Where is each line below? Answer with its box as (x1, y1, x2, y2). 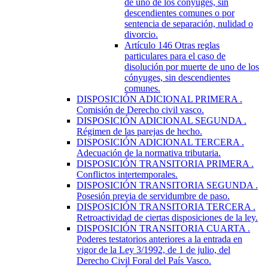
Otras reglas (175, 39, 220, 50)
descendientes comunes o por (124, 7, 234, 18)
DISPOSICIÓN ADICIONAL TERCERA (77, 136, 242, 147)
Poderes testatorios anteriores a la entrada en (77, 233, 242, 244)
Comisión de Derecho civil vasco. (77, 104, 204, 115)
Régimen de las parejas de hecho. (77, 126, 202, 136)
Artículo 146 (124, 39, 175, 50)
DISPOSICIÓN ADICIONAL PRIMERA (77, 93, 240, 104)
